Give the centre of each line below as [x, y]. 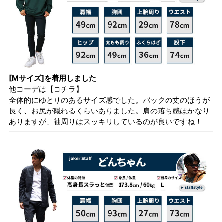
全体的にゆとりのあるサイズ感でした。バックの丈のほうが [109, 100]
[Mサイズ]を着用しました [53, 78]
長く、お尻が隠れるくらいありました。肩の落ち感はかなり [109, 111]
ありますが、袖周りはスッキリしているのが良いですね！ [106, 121]
